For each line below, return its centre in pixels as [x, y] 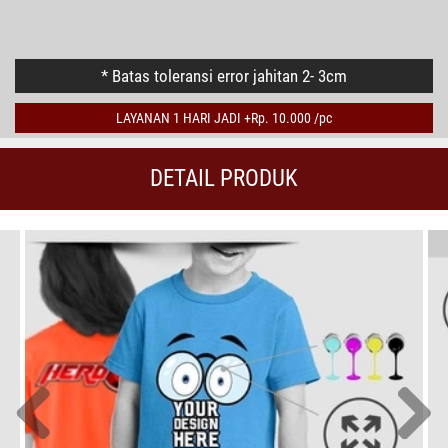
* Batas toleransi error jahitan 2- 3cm [224, 76]
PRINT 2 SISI [93, 19]
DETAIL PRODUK [224, 179]
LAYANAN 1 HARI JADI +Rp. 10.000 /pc [224, 118]
